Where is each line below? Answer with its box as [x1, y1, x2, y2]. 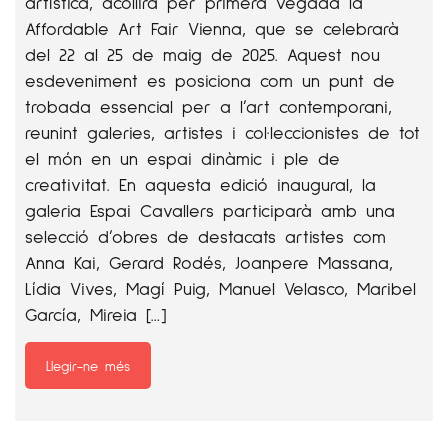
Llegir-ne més [46, 357, 130, 374]
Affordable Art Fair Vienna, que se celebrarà [25, 17, 399, 39]
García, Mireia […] [25, 303, 166, 325]
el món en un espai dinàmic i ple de [25, 147, 340, 169]
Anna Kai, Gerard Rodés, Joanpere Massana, [25, 251, 393, 273]
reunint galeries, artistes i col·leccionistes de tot [25, 121, 420, 143]
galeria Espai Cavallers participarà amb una [25, 199, 395, 221]
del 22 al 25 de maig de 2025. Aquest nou [25, 43, 380, 65]
